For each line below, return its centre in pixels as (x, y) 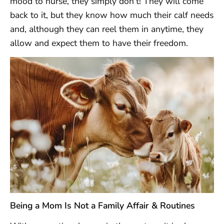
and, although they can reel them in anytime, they (107, 29)
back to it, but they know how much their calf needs (112, 15)
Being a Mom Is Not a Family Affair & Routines (102, 205)
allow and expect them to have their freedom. (99, 43)
